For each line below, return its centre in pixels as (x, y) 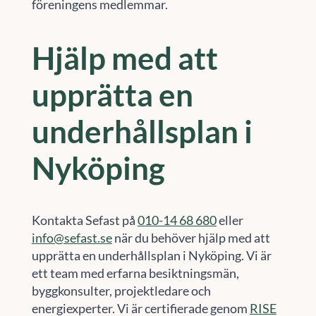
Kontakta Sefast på (84, 220)
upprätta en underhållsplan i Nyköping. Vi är (151, 256)
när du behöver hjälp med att (191, 238)
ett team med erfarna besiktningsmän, (135, 273)
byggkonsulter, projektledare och (121, 291)
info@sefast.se (72, 238)
